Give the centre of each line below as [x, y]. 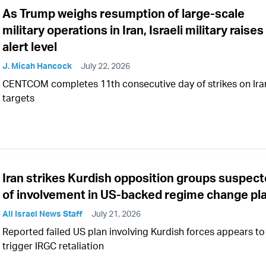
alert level [30, 46]
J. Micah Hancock [37, 65]
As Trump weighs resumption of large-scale [123, 13]
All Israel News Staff [42, 214]
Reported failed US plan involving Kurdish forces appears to [134, 232]
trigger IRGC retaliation [53, 246]
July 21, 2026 [116, 214]
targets [18, 98]
